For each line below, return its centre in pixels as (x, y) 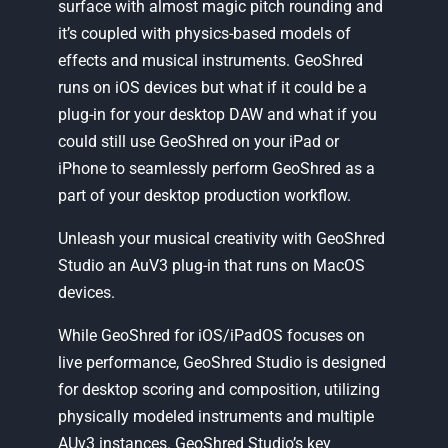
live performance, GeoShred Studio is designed (221, 362)
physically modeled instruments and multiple (215, 416)
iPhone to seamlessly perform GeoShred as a (216, 168)
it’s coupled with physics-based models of (204, 33)
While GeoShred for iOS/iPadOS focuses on (211, 335)
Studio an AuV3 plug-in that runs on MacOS (211, 265)
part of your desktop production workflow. (204, 195)
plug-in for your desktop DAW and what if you (217, 114)
